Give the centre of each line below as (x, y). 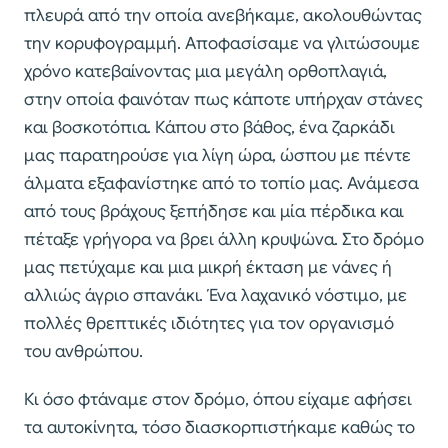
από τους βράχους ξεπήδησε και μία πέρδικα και (214, 212)
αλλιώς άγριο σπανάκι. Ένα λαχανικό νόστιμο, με (215, 296)
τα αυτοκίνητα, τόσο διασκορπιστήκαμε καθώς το (219, 428)
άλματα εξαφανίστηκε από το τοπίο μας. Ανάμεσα (221, 184)
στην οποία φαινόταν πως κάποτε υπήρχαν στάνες (223, 100)
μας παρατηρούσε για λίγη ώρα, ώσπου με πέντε (217, 156)
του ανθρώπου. (83, 352)
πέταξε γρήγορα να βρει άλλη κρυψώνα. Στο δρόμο (224, 240)
